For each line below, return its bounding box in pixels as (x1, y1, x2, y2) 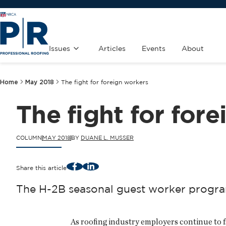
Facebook (74, 162, 104, 169)
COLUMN (16, 135, 42, 141)
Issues (49, 44, 70, 52)
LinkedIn (90, 162, 115, 169)
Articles (98, 44, 126, 52)
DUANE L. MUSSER (81, 135, 134, 141)
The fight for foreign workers (61, 79, 148, 86)
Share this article (16, 164, 67, 171)
